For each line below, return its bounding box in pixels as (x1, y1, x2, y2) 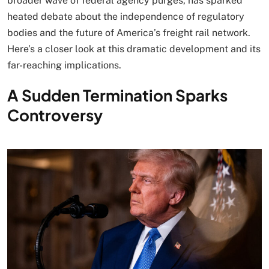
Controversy (7, 105, 103, 125)
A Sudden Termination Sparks (7, 85, 228, 106)
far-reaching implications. (7, 59, 121, 71)
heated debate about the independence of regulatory (7, 11, 244, 23)
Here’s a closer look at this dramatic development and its (7, 43, 261, 55)
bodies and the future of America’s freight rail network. (7, 27, 250, 39)
